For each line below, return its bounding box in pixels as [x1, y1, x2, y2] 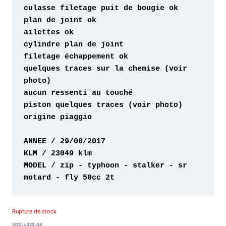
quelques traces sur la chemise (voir [23, 64, 187, 73]
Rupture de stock [12, 207, 56, 215]
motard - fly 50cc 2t [23, 173, 115, 182]
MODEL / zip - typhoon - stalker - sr [23, 161, 187, 170]
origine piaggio [23, 112, 96, 122]
